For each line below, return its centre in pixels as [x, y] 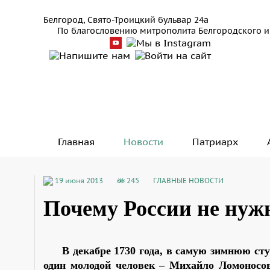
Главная [76, 142]
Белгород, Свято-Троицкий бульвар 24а [126, 20]
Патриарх [215, 142]
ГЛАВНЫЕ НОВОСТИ [188, 180]
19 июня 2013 [79, 180]
